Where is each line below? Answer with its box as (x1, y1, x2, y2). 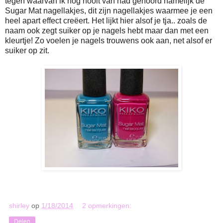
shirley (9, 202, 29, 210)
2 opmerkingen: (82, 202, 132, 210)
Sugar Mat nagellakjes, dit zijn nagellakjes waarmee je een (5, 6, 213, 15)
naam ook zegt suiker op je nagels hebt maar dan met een (5, 26, 209, 35)
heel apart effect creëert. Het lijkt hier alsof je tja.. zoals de (5, 16, 207, 25)
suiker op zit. (5, 46, 49, 55)
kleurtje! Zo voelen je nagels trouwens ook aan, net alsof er (5, 36, 212, 45)
